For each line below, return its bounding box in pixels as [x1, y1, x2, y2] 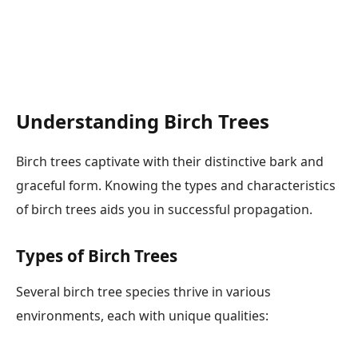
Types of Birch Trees [16, 244, 177, 267]
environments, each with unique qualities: [16, 306, 268, 324]
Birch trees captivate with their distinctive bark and [16, 152, 324, 170]
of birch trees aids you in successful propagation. [16, 200, 312, 218]
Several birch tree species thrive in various [16, 282, 271, 300]
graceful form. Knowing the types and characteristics [16, 176, 336, 194]
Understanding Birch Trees [16, 107, 269, 134]
